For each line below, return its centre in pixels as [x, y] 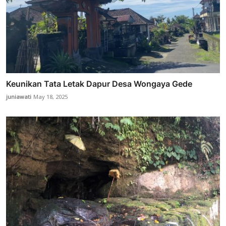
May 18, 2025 [50, 98]
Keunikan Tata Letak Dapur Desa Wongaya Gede [99, 84]
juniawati [19, 98]
